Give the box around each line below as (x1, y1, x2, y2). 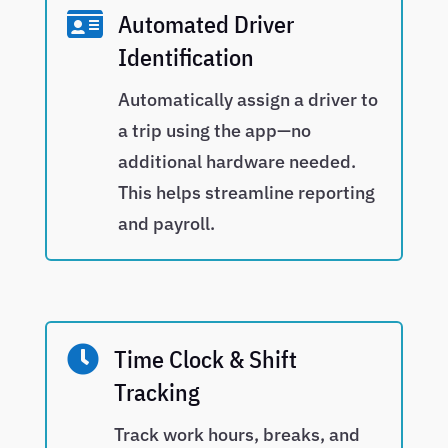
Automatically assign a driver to (117, 88, 378, 112)
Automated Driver (117, 8, 294, 41)
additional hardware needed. (117, 150, 356, 174)
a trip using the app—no (117, 119, 311, 143)
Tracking (113, 376, 200, 409)
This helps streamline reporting (117, 181, 375, 205)
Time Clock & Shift (113, 343, 297, 376)
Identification (117, 41, 254, 74)
